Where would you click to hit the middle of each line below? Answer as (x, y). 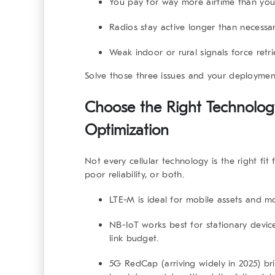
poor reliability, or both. (134, 175)
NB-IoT (124, 225)
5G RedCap (134, 264)
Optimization (127, 130)
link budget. (134, 238)
